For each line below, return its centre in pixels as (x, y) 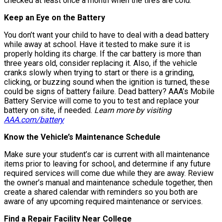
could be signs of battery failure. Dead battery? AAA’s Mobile (109, 92)
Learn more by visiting (133, 111)
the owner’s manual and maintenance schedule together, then (108, 183)
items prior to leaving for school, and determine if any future (107, 164)
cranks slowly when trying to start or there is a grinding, (99, 73)
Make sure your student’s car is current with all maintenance (107, 155)
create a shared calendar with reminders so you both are (101, 192)
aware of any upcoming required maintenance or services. (103, 202)
